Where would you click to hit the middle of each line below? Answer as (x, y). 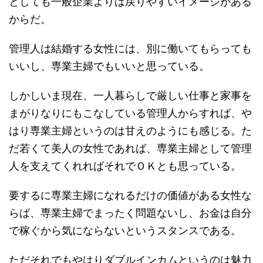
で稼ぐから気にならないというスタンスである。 (125, 229)
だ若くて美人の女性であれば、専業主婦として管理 (130, 147)
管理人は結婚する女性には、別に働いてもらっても (130, 47)
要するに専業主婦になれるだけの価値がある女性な (130, 194)
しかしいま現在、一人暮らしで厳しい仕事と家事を (130, 94)
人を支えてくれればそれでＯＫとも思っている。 (125, 165)
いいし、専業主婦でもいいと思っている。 (109, 65)
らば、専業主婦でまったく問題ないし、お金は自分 (130, 212)
